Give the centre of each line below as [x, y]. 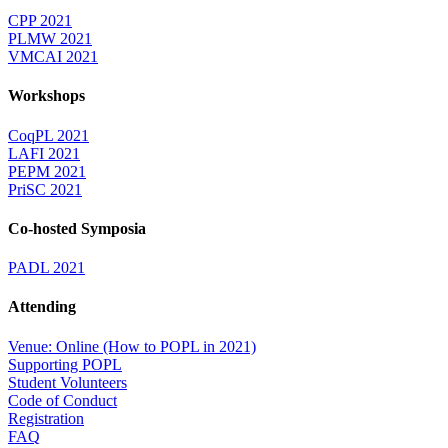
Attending [42, 307]
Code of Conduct [62, 400]
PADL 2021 [46, 268]
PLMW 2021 [50, 39]
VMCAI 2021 [53, 57]
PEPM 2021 [47, 171]
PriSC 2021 [45, 189]
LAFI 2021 [44, 153]
